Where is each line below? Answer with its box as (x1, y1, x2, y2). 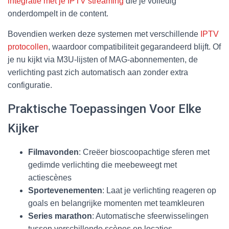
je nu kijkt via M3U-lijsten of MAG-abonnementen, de (8, 55, 198, 64)
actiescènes (28, 173, 72, 182)
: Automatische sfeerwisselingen (92, 211, 209, 220)
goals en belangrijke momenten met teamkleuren (28, 198, 204, 208)
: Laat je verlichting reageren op (102, 186, 216, 195)
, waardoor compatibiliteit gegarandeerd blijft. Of (48, 42, 221, 51)
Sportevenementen (28, 186, 102, 195)
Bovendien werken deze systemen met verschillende (8, 29, 200, 38)
